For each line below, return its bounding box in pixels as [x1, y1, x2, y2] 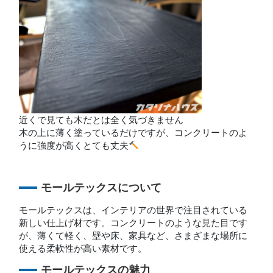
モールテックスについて [41, 181, 162, 194]
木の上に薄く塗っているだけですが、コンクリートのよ [19, 127, 248, 138]
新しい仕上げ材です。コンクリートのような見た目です [19, 217, 248, 228]
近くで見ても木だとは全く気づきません [19, 114, 184, 125]
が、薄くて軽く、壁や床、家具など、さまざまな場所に [19, 230, 248, 241]
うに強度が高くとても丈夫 [19, 140, 129, 151]
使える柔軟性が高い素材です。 [19, 243, 147, 253]
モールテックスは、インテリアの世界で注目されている [19, 204, 248, 215]
